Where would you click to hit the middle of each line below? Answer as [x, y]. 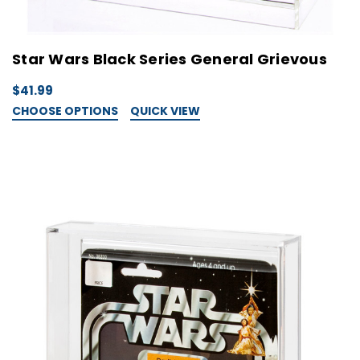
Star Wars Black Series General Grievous [170, 59]
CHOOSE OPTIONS [65, 110]
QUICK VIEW [165, 110]
